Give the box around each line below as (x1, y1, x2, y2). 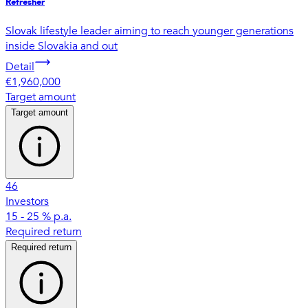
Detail (5, 58, 34, 74)
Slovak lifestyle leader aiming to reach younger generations (5, 23, 294, 38)
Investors (5, 193, 49, 209)
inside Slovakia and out (5, 38, 118, 54)
